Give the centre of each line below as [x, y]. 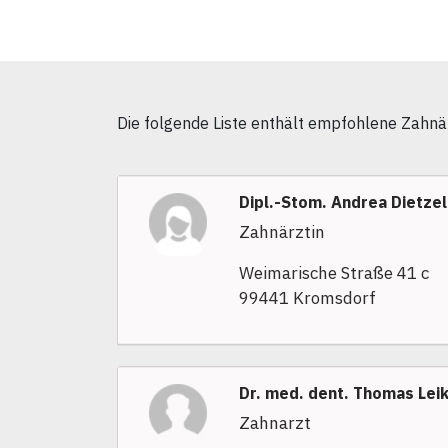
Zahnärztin [281, 232]
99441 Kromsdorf [307, 298]
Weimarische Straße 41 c [333, 273]
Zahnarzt [274, 423]
